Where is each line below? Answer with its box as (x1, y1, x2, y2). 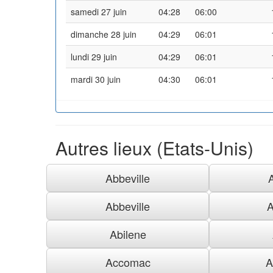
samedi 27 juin (71, 5, 127, 18)
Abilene (109, 225, 146, 242)
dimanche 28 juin (71, 27, 136, 40)
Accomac (105, 253, 151, 270)
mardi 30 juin (71, 73, 121, 85)
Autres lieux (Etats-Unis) (55, 134, 253, 161)
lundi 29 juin (71, 50, 117, 63)
